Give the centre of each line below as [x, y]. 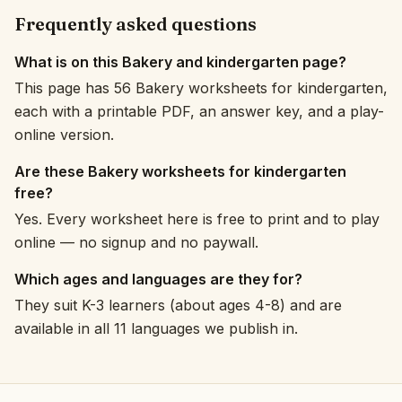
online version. [64, 135]
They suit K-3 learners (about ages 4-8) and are [178, 305]
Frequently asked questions [135, 24]
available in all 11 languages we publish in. [156, 328]
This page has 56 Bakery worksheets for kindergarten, [201, 88]
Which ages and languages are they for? [158, 279]
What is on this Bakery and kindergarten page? [180, 62]
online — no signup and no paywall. [136, 242]
